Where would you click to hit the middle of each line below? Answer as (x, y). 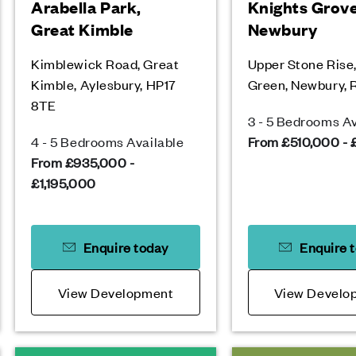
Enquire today (126, 247)
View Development (116, 292)
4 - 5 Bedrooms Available (108, 141)
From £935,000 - (83, 162)
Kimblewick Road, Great (105, 64)
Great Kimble (82, 29)
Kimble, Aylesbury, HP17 (104, 84)
